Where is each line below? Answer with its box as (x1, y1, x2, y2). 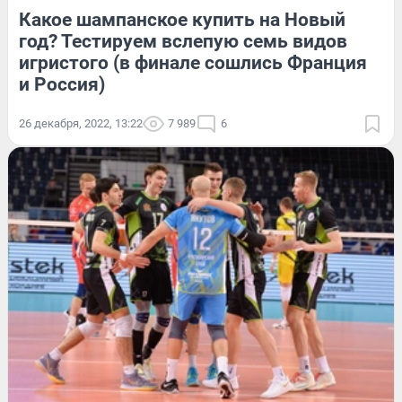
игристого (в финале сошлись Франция (19, 51, 367, 74)
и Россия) (19, 73, 105, 95)
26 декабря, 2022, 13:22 (19, 116, 143, 130)
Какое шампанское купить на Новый (19, 8, 345, 31)
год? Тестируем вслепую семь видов (19, 30, 347, 52)
